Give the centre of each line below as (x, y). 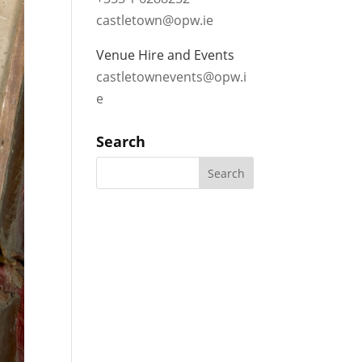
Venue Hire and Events (166, 55)
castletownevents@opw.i (172, 77)
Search (121, 141)
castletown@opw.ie (155, 20)
